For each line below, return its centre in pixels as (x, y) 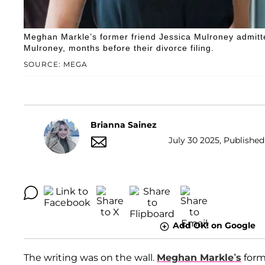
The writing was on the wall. (90, 257)
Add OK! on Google (214, 226)
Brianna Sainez (124, 125)
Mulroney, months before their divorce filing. (119, 48)
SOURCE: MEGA (56, 64)
